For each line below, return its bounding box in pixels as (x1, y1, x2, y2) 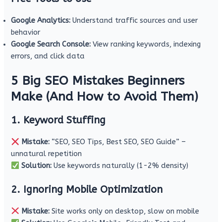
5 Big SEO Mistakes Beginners (11, 73, 185, 89)
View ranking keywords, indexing (91, 40, 201, 49)
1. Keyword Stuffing (11, 114, 106, 126)
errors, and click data (11, 52, 85, 60)
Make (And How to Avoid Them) (11, 89, 199, 105)
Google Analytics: (11, 16, 71, 25)
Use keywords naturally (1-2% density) (52, 162, 189, 170)
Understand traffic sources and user (70, 16, 198, 25)
